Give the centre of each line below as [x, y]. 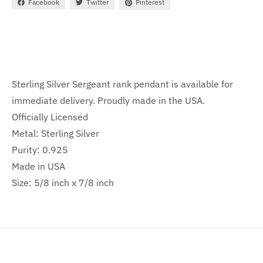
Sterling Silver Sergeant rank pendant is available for [122, 84]
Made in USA [38, 166]
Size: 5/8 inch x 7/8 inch [63, 182]
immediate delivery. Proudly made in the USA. [108, 100]
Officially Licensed [50, 117]
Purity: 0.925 [40, 149]
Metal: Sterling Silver [55, 133]
